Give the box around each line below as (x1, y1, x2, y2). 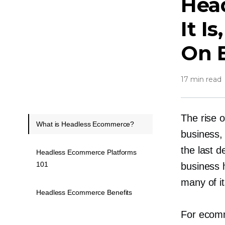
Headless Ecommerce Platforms (36, 148, 137, 156)
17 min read (181, 74, 221, 84)
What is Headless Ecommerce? (36, 120, 135, 128)
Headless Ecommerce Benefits (36, 188, 133, 196)
